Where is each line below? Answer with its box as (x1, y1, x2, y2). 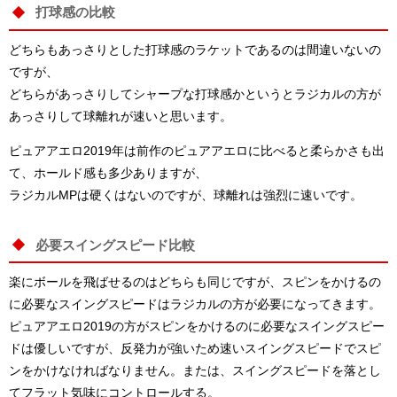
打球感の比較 (35, 5, 115, 19)
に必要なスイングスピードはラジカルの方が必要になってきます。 (9, 298, 381, 311)
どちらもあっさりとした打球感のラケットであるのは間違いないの (9, 43, 381, 56)
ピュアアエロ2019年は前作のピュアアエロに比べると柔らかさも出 (9, 144, 385, 157)
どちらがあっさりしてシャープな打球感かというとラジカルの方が (9, 87, 381, 100)
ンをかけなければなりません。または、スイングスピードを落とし (9, 364, 381, 378)
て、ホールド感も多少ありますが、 (9, 166, 207, 179)
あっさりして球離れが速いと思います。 (9, 109, 232, 122)
